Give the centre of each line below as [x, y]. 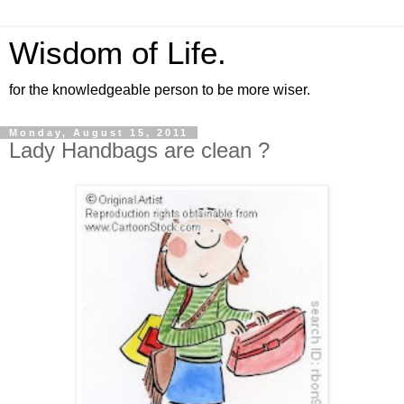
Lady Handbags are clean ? [139, 150]
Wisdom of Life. [118, 53]
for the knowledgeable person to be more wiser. [160, 90]
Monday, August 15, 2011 [99, 133]
